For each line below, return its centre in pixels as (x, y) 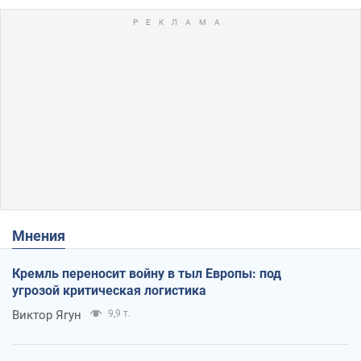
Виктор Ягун (47, 315)
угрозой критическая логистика (109, 290)
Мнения (45, 235)
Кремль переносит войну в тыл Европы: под (147, 273)
